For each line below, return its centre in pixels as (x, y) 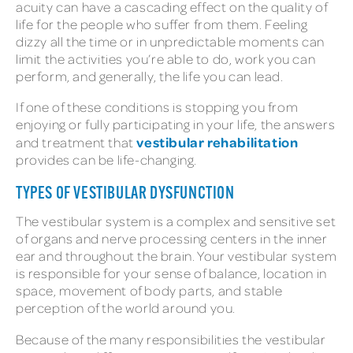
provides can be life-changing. (108, 160)
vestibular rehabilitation (217, 142)
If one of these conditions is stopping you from (157, 107)
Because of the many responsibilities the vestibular (171, 339)
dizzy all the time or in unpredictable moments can (171, 41)
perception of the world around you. (127, 308)
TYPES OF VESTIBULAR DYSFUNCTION (127, 195)
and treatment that (76, 143)
